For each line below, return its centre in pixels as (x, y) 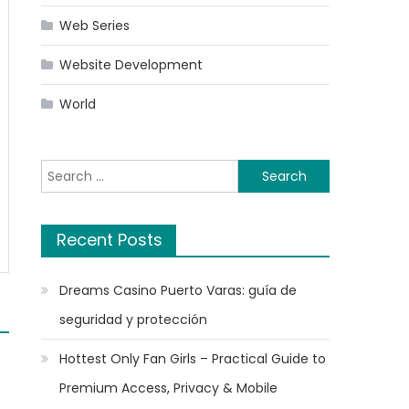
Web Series (95, 26)
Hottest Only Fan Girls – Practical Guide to (193, 359)
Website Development (131, 65)
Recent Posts (110, 240)
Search (63, 170)
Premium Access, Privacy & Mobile (169, 388)
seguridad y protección (134, 320)
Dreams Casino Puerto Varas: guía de (178, 290)
